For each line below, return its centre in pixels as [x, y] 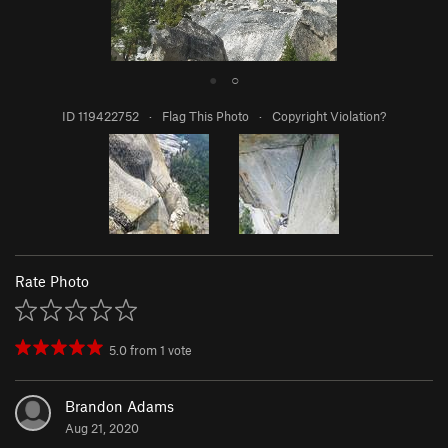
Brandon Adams [119, 406]
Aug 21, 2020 [102, 428]
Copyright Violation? [329, 116]
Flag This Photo [205, 116]
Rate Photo [52, 281]
